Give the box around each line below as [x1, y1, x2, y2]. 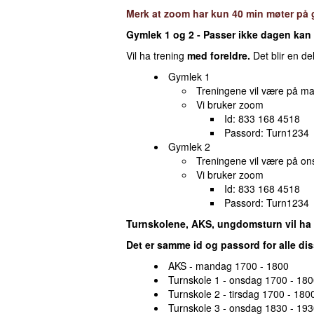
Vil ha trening [126, 48, 187, 62]
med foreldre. [187, 48, 250, 62]
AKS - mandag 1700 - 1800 [168, 259, 289, 273]
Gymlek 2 [168, 139, 210, 153]
